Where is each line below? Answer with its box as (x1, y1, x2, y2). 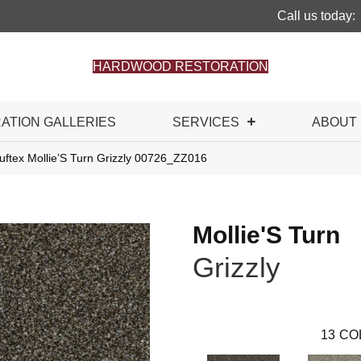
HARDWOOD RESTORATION (93, 60, 268, 73)
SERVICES (172, 115, 239, 129)
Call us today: (277, 9, 355, 23)
